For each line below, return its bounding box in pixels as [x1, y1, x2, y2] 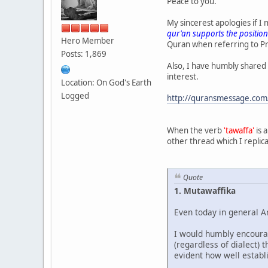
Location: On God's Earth [61, 77, 151, 88]
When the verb [167, 124, 224, 136]
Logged [61, 90, 89, 101]
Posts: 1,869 [61, 48, 106, 59]
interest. [167, 71, 199, 82]
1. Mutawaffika [174, 185, 236, 197]
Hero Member [61, 35, 114, 46]
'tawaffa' [224, 124, 254, 136]
